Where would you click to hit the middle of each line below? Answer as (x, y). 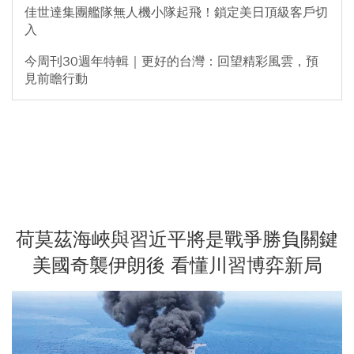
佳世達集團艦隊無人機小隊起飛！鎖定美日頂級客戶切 (176, 13)
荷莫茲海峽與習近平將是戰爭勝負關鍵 (177, 240)
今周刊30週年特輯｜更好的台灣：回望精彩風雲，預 (171, 62)
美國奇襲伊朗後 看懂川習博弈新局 (177, 266)
